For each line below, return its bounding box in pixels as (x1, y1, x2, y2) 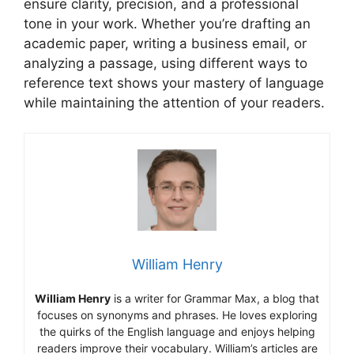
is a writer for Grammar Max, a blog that (111, 291, 319, 305)
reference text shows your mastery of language (24, 74, 324, 91)
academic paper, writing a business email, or (24, 35, 307, 51)
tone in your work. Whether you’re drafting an (24, 15, 311, 32)
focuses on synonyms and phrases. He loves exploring (36, 307, 318, 322)
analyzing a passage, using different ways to (24, 55, 307, 71)
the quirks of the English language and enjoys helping (39, 324, 315, 338)
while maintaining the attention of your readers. (24, 94, 325, 111)
